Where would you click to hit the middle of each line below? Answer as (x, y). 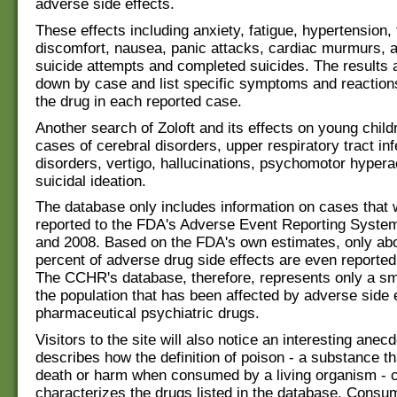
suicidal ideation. (91, 181)
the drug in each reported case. (139, 101)
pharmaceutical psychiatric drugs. (148, 314)
